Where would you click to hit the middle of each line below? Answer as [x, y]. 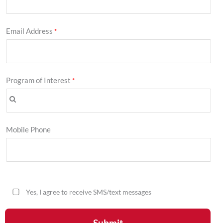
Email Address [29, 31]
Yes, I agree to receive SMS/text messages [89, 192]
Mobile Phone [28, 130]
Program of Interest [38, 81]
